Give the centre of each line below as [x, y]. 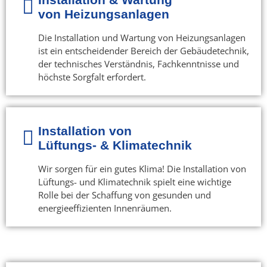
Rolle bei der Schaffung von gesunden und [124, 195]
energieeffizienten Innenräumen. [105, 208]
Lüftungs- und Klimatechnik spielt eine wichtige [134, 182]
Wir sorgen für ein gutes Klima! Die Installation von [142, 169]
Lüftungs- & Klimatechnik [115, 145]
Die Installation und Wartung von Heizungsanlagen [142, 38]
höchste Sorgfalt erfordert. [92, 77]
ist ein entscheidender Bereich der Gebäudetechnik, [143, 51]
